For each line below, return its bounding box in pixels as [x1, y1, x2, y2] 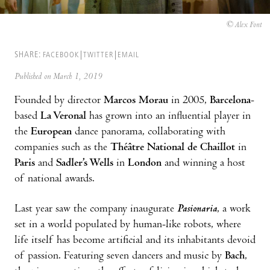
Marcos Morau [104, 95, 168, 107]
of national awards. [14, 173, 95, 185]
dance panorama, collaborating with [72, 126, 225, 138]
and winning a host [162, 157, 245, 169]
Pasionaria [177, 203, 217, 215]
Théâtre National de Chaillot [110, 142, 238, 154]
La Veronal [40, 110, 89, 122]
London [128, 157, 162, 169]
